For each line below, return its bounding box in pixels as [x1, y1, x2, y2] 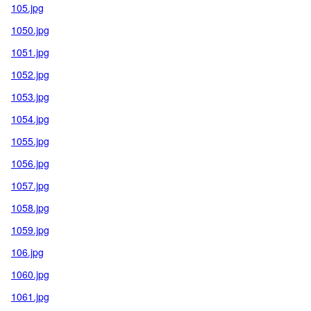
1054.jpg [11, 112, 49, 126]
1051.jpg [11, 45, 49, 59]
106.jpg [11, 245, 44, 259]
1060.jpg [11, 267, 49, 281]
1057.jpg [11, 178, 49, 192]
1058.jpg [11, 201, 49, 215]
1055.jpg [11, 134, 49, 148]
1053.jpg [11, 90, 49, 103]
